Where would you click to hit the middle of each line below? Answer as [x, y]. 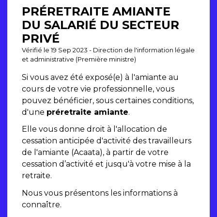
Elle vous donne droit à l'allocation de [94, 129]
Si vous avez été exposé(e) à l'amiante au [100, 77]
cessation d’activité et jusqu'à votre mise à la [106, 164]
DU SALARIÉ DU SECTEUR [101, 25]
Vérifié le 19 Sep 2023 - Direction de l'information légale [108, 50]
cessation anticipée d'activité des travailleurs [107, 141]
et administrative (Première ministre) [79, 59]
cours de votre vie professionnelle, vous [98, 89]
